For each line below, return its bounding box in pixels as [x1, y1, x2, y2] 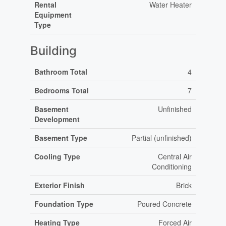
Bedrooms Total [34, 85, 89, 96]
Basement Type [34, 133, 87, 143]
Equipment [34, 10, 72, 20]
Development [34, 114, 80, 125]
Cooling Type [34, 151, 80, 162]
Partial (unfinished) [131, 133, 192, 143]
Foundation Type [34, 199, 93, 209]
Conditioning [151, 161, 192, 172]
